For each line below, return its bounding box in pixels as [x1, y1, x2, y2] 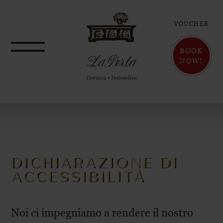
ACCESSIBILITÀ [11, 167, 146, 185]
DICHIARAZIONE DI [11, 153, 179, 171]
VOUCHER [174, 20, 209, 27]
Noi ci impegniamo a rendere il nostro [11, 207, 194, 219]
